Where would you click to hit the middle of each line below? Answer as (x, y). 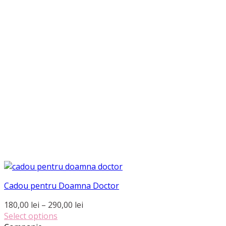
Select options (31, 216)
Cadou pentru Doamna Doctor (62, 186)
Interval (97, 204)
